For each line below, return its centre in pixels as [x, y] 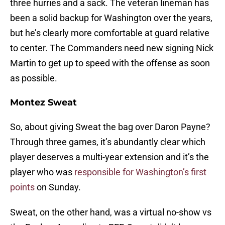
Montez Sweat [43, 103]
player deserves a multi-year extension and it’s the [109, 157]
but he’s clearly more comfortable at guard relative [110, 33]
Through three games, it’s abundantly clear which [108, 142]
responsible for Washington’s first [140, 172]
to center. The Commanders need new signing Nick [112, 48]
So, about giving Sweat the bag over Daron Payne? [110, 127]
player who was [42, 172]
